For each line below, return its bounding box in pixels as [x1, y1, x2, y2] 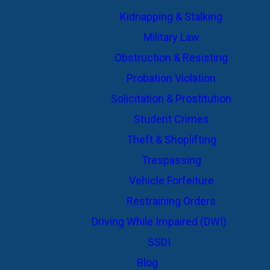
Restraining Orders [127, 195, 216, 207]
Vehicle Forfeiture [128, 174, 214, 187]
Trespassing [141, 154, 201, 166]
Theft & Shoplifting [126, 133, 216, 146]
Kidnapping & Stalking [120, 10, 222, 23]
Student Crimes [133, 113, 209, 125]
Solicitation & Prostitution [111, 92, 231, 105]
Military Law [143, 31, 199, 43]
